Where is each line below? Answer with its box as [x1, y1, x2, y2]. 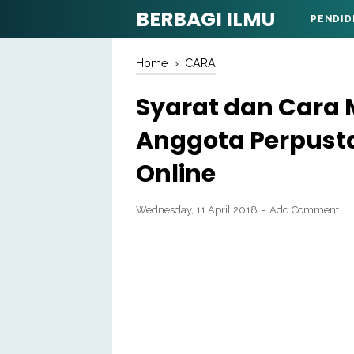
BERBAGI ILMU [136, 6, 275, 33]
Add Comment [269, 204, 339, 216]
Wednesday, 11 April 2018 [136, 204, 260, 216]
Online [136, 157, 216, 190]
